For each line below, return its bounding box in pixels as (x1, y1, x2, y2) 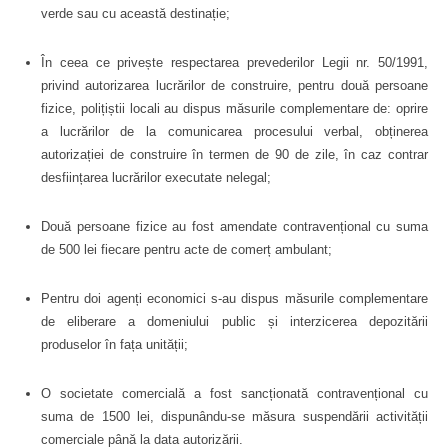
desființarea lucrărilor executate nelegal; (41, 170, 271, 185)
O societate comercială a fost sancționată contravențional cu (41, 386, 428, 401)
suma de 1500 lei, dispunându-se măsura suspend (41, 409, 352, 424)
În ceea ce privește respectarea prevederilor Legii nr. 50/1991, (41, 55, 428, 70)
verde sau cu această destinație (41, 6, 226, 21)
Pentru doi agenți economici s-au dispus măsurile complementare (41, 291, 428, 306)
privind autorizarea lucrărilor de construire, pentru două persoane (41, 78, 428, 93)
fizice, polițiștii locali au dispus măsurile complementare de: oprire (41, 101, 428, 116)
